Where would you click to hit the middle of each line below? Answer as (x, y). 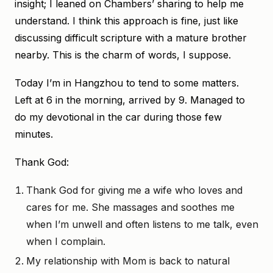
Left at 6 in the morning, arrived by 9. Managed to (130, 100)
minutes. (34, 134)
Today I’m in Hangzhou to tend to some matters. (127, 83)
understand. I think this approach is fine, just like (126, 21)
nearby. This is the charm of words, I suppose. (123, 55)
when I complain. (66, 241)
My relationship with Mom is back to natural (128, 261)
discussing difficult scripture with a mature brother (131, 38)
